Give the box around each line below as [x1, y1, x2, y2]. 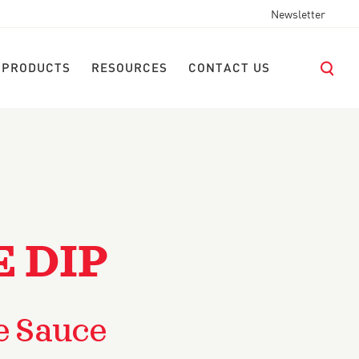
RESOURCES [91, 63, 167, 75]
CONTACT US [188, 63, 270, 75]
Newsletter [271, 10, 325, 21]
